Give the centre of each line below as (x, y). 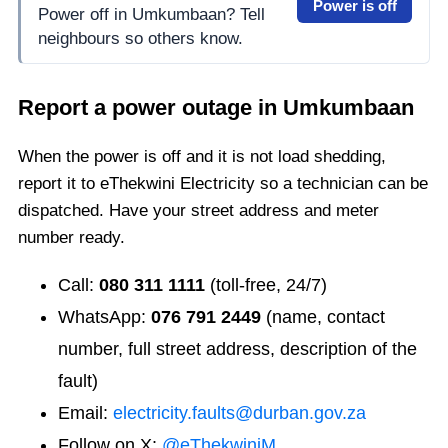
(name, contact (323, 317)
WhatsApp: (104, 317)
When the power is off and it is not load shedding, (202, 157)
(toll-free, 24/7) (266, 285)
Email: (85, 413)
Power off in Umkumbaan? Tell (152, 14)
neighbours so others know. (141, 38)
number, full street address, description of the (237, 349)
